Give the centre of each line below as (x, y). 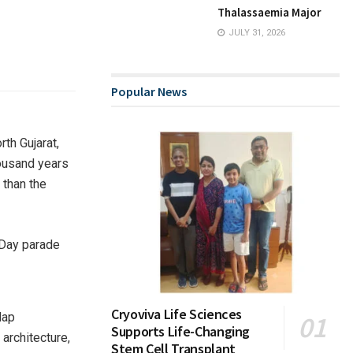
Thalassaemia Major (269, 12)
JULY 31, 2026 (256, 33)
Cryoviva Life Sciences (177, 314)
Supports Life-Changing (181, 332)
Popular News (149, 91)
